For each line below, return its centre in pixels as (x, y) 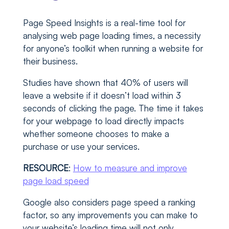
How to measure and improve (130, 168)
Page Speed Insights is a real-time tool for (104, 23)
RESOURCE (45, 168)
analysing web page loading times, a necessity (112, 36)
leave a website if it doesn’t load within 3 (102, 96)
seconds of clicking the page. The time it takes (113, 108)
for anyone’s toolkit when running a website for (113, 49)
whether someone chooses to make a (96, 134)
